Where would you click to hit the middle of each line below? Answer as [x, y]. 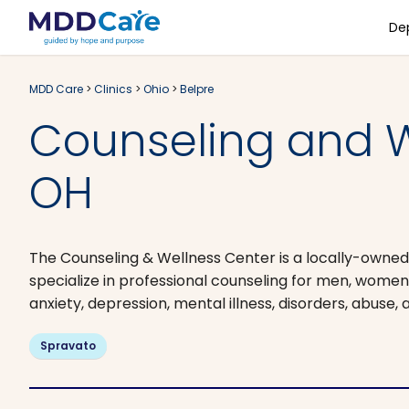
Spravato [68, 346]
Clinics [113, 89]
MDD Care [56, 89]
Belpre [197, 89]
